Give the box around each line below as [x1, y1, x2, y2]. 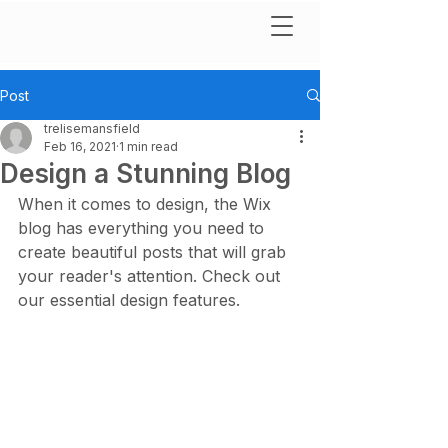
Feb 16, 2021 [44, 139, 116, 154]
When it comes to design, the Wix [18, 194, 276, 214]
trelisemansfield [44, 121, 140, 136]
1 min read [119, 139, 178, 154]
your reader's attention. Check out [18, 266, 285, 286]
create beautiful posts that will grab [18, 242, 291, 262]
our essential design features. [18, 290, 245, 310]
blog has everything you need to [18, 218, 269, 238]
